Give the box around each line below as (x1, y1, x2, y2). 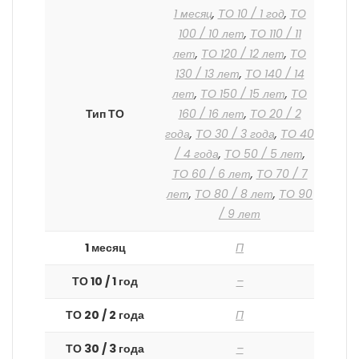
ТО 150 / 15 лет (200, 86, 285, 103)
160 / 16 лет (178, 106, 244, 123)
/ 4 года (174, 146, 219, 163)
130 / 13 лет (175, 66, 240, 83)
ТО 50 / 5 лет (224, 146, 303, 163)
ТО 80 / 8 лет (195, 186, 273, 203)
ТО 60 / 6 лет (171, 166, 251, 183)
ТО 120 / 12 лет (201, 46, 284, 63)
